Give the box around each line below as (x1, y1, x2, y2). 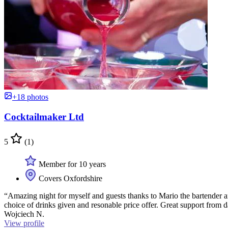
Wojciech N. (4, 209, 44, 218)
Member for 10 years (37, 159, 106, 168)
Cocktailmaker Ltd (4, 111, 84, 122)
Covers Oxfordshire (37, 174, 102, 183)
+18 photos (12, 93, 48, 102)
